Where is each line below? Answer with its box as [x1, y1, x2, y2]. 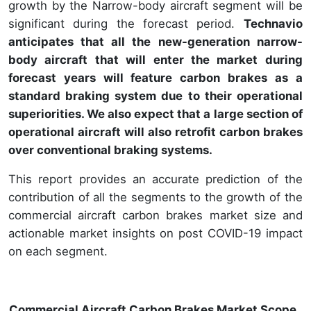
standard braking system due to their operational [8, 88, 303, 103]
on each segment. [8, 244, 108, 258]
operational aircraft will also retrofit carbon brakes [8, 124, 303, 139]
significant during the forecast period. [8, 16, 244, 31]
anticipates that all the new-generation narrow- [8, 34, 303, 49]
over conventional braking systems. [8, 142, 212, 157]
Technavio [243, 16, 303, 31]
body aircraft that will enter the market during [8, 52, 303, 67]
